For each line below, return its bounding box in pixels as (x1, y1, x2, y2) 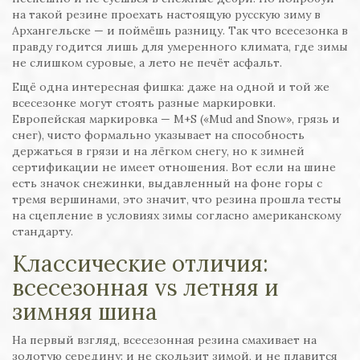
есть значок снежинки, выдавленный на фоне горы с (12, 176, 322, 191)
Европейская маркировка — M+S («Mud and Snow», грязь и (12, 112, 340, 127)
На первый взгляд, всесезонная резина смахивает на (12, 333, 317, 348)
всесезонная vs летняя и (12, 273, 279, 303)
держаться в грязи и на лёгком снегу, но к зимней (12, 144, 305, 159)
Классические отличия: (12, 249, 268, 279)
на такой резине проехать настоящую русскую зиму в (12, 7, 321, 22)
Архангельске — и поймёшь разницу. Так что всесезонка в (12, 23, 348, 39)
